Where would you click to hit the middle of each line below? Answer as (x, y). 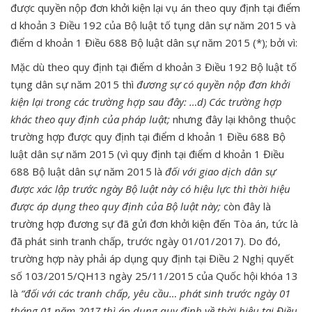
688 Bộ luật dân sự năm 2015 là (88, 171)
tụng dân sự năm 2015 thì (73, 84)
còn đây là (247, 206)
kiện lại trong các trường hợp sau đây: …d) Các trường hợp (146, 101)
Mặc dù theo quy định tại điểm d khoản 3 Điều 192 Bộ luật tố (154, 67)
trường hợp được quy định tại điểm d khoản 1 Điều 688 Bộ (148, 136)
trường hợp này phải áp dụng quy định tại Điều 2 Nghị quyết (152, 258)
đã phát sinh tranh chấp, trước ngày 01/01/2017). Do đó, (146, 241)
